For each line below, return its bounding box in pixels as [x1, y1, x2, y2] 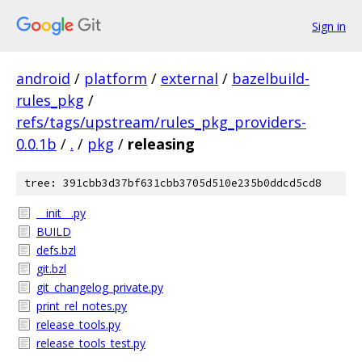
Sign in [312, 18, 346, 34]
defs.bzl [36, 242, 76, 258]
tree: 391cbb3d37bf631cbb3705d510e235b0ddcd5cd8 [24, 176, 322, 190]
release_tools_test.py [36, 335, 145, 351]
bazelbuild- [232, 69, 309, 88]
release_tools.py [36, 317, 120, 332]
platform [84, 69, 147, 88]
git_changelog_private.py [36, 280, 163, 295]
